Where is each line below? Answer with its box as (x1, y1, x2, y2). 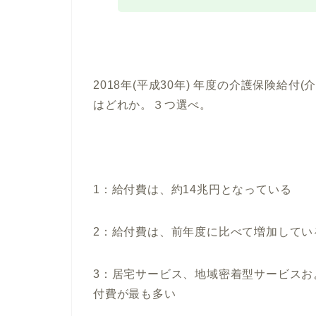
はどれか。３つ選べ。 (93, 99, 212, 111)
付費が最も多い (93, 288, 176, 300)
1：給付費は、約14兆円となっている (93, 183, 292, 196)
